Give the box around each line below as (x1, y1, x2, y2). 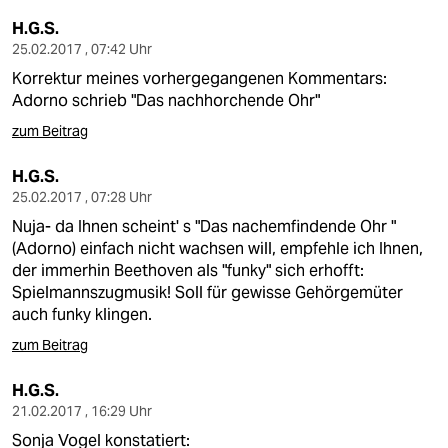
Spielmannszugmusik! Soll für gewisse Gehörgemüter (12, 282, 403, 303)
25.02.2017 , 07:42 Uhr (12, 40, 152, 58)
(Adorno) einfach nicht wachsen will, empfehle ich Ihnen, (12, 238, 423, 259)
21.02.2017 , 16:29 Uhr (12, 402, 152, 420)
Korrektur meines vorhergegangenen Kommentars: (12, 68, 387, 89)
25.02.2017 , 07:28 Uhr (12, 188, 152, 206)
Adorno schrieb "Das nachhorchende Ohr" (12, 90, 320, 111)
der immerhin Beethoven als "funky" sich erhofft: (12, 260, 364, 281)
